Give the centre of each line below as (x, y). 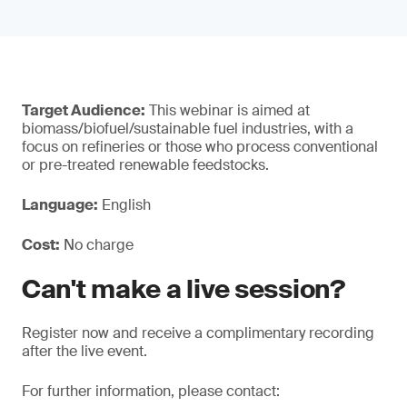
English (124, 205)
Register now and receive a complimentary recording (198, 333)
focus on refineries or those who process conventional (200, 147)
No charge (97, 245)
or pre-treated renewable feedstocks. (145, 165)
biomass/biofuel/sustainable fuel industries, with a (188, 129)
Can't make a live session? (184, 289)
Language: (60, 205)
